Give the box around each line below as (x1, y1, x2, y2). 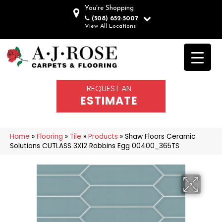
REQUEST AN (87, 82, 131, 94)
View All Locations (85, 23, 136, 29)
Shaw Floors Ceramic (125, 131, 195, 141)
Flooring (37, 131, 63, 141)
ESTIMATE (80, 93, 138, 109)
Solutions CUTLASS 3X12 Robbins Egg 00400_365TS (10, 141, 179, 151)
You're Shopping (85, 4, 134, 12)
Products (88, 131, 118, 141)
